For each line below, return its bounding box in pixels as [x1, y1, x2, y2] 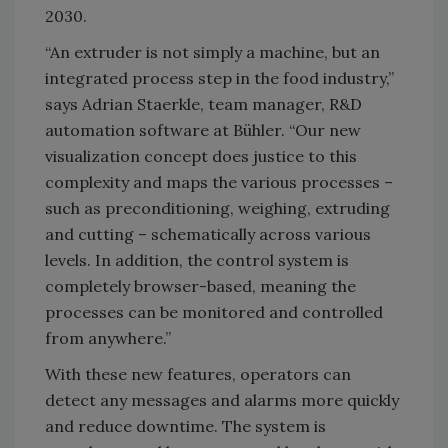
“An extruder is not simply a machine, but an [45, 42, 380, 63]
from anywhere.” [45, 328, 175, 349]
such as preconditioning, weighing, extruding [45, 198, 390, 219]
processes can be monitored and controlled [45, 302, 383, 323]
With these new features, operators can [45, 364, 351, 385]
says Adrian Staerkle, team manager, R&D [45, 94, 362, 115]
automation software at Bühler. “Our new [45, 120, 361, 141]
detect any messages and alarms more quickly [45, 390, 399, 411]
